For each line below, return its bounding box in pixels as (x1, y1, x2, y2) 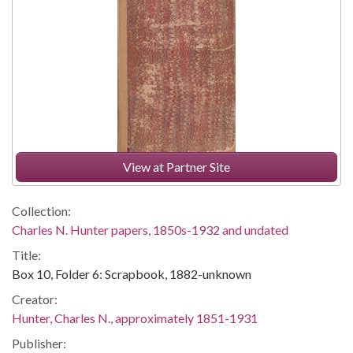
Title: (12, 247, 41, 262)
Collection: (12, 203, 71, 218)
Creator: (12, 292, 58, 307)
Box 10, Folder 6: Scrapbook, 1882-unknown (12, 266, 251, 281)
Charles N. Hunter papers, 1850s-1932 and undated (12, 222, 288, 237)
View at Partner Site (123, 159, 230, 174)
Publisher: (12, 336, 66, 351)
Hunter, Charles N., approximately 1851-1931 (12, 310, 258, 325)
